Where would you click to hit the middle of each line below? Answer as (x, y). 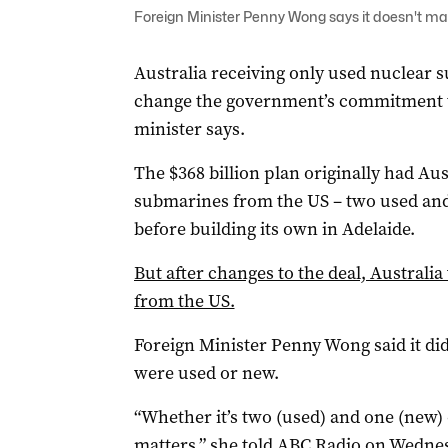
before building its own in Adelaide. (274, 229)
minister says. (189, 129)
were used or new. (206, 373)
